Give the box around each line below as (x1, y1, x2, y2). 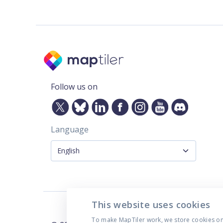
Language (51, 123, 89, 135)
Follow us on (51, 81, 98, 92)
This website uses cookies (92, 199, 211, 211)
